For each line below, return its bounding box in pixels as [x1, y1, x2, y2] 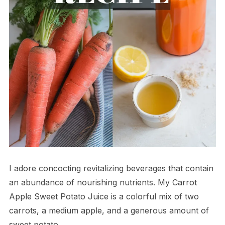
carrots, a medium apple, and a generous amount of [9, 205, 209, 216]
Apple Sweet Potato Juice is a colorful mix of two [9, 191, 199, 202]
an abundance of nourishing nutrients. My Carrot [9, 177, 197, 188]
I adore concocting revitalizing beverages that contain [9, 163, 213, 174]
